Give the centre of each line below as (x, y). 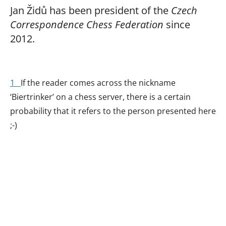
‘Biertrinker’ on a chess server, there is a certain (100, 97)
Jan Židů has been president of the (91, 10)
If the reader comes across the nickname (98, 82)
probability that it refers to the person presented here (113, 111)
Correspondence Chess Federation (87, 24)
